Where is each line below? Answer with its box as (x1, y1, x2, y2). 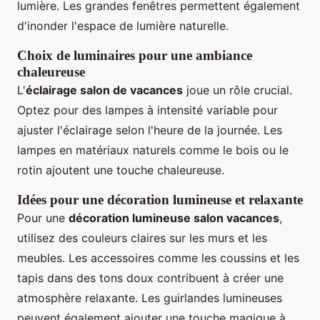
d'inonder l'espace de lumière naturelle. (17, 19, 229, 34)
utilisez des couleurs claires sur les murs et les (17, 231, 267, 246)
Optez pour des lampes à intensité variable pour (17, 103, 278, 118)
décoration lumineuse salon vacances (69, 211, 279, 226)
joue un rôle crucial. (183, 83, 292, 98)
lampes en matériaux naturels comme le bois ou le (17, 143, 289, 158)
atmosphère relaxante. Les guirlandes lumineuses (17, 291, 282, 306)
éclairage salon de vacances (26, 83, 183, 98)
